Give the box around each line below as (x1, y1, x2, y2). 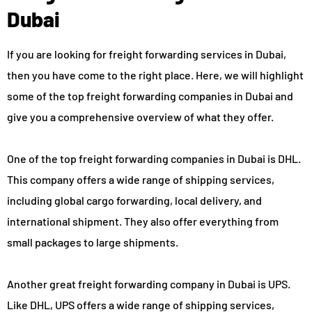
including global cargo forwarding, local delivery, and (7, 193, 262, 207)
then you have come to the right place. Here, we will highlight (7, 68, 304, 81)
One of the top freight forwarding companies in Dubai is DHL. (7, 151, 301, 165)
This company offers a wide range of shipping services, (7, 172, 274, 186)
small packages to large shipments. (7, 235, 178, 249)
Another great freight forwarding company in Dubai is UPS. (7, 276, 290, 290)
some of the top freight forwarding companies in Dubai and (7, 88, 293, 102)
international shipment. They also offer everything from (7, 214, 279, 228)
